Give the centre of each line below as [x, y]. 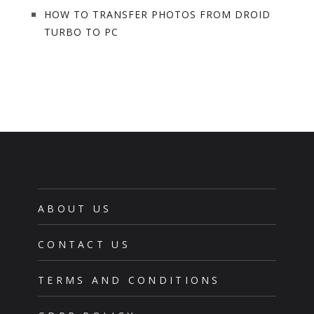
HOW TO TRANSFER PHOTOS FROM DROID [157, 14]
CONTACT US [84, 244]
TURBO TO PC [81, 32]
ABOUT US [75, 208]
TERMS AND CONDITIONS [129, 280]
